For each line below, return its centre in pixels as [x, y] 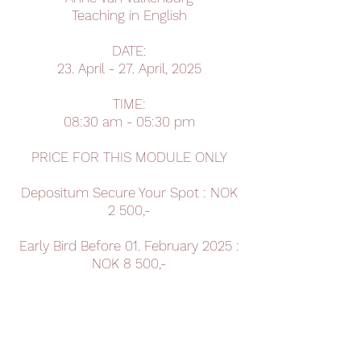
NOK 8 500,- [129, 263]
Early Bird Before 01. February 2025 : [129, 246]
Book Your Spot [129, 349]
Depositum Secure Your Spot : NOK [129, 193]
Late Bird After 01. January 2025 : [129, 299]
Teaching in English [129, 15]
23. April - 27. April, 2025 [129, 68]
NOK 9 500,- [129, 317]
